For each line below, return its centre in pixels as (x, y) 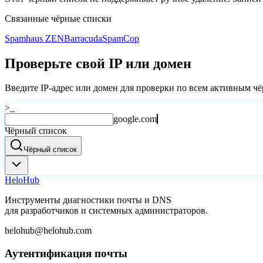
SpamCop (121, 38)
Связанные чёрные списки (58, 18)
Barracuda (83, 38)
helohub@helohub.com (48, 231)
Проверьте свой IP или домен (98, 63)
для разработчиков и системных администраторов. (106, 211)
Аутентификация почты (66, 254)
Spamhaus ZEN (34, 38)
